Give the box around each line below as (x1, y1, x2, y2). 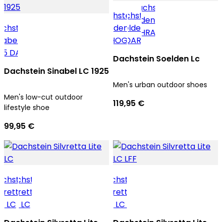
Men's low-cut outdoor (4, 92, 83, 102)
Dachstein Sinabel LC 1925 (4, 65, 109, 77)
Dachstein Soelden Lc (113, 53, 200, 64)
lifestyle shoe (4, 102, 50, 112)
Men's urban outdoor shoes (113, 79, 207, 90)
